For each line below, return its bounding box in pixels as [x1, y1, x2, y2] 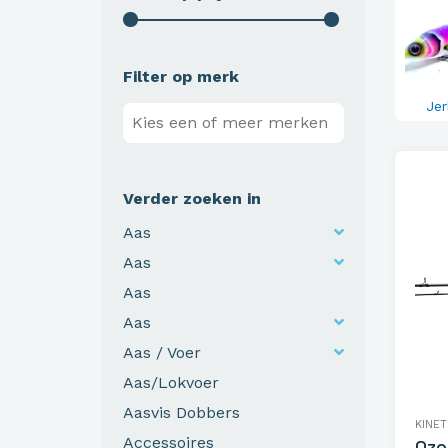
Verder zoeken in [123, 188, 261, 208]
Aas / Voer [123, 342, 201, 362]
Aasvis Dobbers [123, 402, 240, 422]
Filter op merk [123, 66, 239, 86]
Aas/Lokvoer [123, 372, 219, 392]
